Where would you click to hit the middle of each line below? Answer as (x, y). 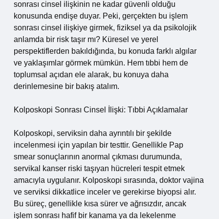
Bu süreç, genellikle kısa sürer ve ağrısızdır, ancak (100, 204)
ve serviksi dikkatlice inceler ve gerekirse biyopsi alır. (105, 192)
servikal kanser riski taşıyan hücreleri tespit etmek (99, 168)
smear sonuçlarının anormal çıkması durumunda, (98, 157)
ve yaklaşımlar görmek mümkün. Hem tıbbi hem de (101, 63)
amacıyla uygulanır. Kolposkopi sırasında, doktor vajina (109, 180)
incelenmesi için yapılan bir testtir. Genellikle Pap (99, 145)
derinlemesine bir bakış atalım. (66, 86)
